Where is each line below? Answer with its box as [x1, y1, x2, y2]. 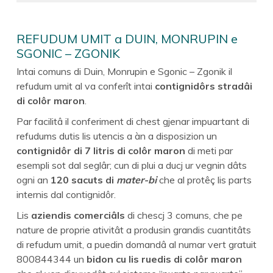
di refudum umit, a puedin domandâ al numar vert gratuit [16, 238, 257, 250]
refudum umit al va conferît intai [16, 79, 155, 92]
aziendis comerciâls [31, 208, 125, 221]
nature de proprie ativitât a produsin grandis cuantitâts [16, 223, 251, 236]
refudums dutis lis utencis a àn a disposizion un [16, 129, 217, 142]
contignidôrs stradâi [155, 79, 252, 92]
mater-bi [116, 173, 157, 186]
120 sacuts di [51, 173, 114, 186]
